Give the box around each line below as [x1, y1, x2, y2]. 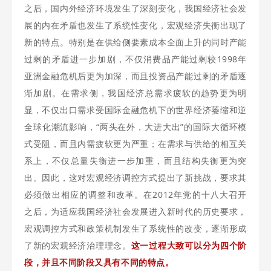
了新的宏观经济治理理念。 [24, 240, 131, 251]
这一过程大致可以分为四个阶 [131, 240, 247, 251]
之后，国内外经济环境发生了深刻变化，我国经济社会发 [24, 2, 247, 14]
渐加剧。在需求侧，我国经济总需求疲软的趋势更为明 [24, 87, 247, 99]
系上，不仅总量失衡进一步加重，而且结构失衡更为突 [24, 155, 247, 166]
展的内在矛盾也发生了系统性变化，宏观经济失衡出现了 [24, 19, 247, 31]
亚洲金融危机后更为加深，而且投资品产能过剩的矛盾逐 [24, 70, 247, 82]
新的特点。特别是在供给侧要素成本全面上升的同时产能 [24, 36, 247, 48]
